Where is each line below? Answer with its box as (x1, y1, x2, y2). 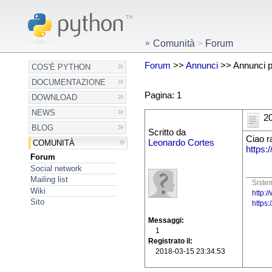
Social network (30, 163, 82, 173)
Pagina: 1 (144, 90, 182, 100)
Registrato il (148, 237, 190, 246)
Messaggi (148, 216, 182, 225)
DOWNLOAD (32, 93, 78, 102)
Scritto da (148, 127, 186, 138)
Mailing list (30, 175, 68, 185)
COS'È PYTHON (32, 63, 91, 72)
